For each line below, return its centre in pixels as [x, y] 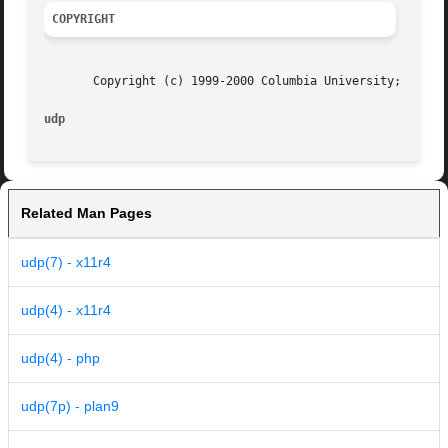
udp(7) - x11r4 [66, 262]
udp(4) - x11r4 [66, 310]
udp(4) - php [60, 358]
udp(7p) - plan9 [70, 406]
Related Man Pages [86, 213]
